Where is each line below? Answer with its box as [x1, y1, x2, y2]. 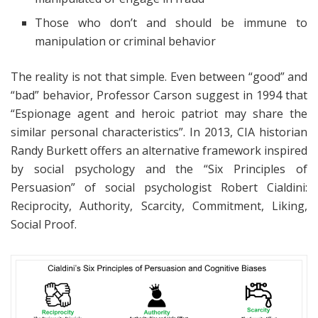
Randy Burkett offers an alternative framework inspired [11, 142, 307, 158]
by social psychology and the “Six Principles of [11, 160, 307, 177]
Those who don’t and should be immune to [35, 14, 307, 31]
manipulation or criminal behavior [35, 33, 216, 49]
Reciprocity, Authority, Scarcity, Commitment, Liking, [11, 197, 307, 214]
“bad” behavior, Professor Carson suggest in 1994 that [11, 87, 307, 103]
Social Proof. [11, 216, 77, 232]
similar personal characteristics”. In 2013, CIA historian [11, 124, 307, 140]
